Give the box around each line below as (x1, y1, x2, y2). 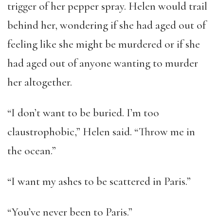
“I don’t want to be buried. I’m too (7, 106, 159, 120)
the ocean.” (7, 144, 56, 158)
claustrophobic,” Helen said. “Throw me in (7, 125, 195, 139)
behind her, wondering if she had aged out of (7, 18, 206, 32)
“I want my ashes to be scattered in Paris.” (7, 175, 193, 188)
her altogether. (7, 75, 74, 89)
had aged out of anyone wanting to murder (7, 56, 198, 70)
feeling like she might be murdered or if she (7, 37, 200, 51)
